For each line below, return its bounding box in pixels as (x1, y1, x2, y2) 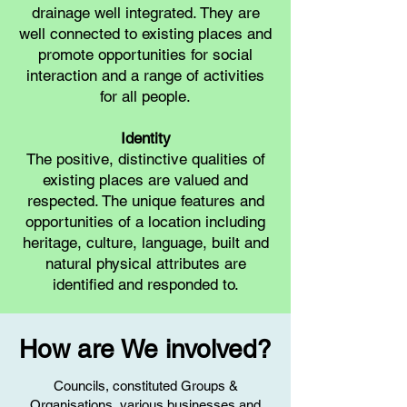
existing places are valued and (43, 171, 248, 189)
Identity (120, 129, 171, 147)
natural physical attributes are (45, 254, 246, 273)
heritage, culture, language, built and (22, 233, 269, 252)
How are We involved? (19, 334, 272, 363)
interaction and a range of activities (26, 66, 264, 84)
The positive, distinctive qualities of (25, 150, 265, 168)
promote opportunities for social (38, 45, 253, 64)
